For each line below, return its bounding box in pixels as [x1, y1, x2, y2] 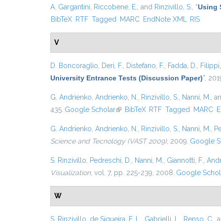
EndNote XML [143, 15, 187, 23]
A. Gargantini [50, 3, 90, 11]
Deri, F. [102, 62, 123, 70]
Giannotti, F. [167, 156, 203, 164]
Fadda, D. [168, 62, 197, 70]
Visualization [50, 169, 91, 177]
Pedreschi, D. [90, 156, 131, 164]
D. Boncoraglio [50, 62, 98, 70]
